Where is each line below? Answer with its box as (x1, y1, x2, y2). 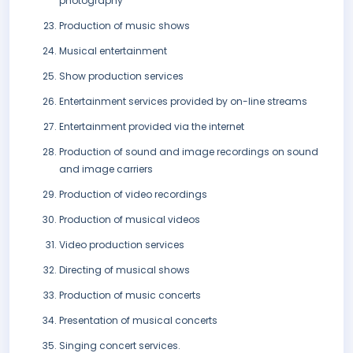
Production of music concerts (59, 288, 201, 303)
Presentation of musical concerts (59, 314, 217, 328)
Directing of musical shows (59, 263, 190, 277)
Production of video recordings (59, 188, 207, 202)
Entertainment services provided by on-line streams (59, 95, 307, 109)
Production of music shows (59, 19, 190, 33)
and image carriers (59, 162, 153, 176)
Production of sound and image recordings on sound (59, 145, 318, 159)
